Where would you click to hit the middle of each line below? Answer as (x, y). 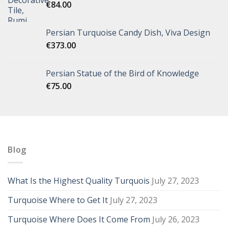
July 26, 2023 (176, 219)
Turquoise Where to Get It (58, 200)
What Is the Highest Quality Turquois (79, 180)
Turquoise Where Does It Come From (79, 219)
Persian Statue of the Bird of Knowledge (122, 74)
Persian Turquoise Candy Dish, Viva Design (128, 33)
